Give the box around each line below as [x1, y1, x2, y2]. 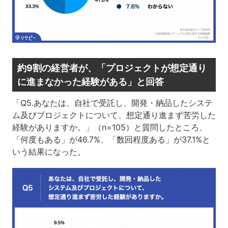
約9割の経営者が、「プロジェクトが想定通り [17, 63, 207, 74]
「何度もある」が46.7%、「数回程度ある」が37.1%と [12, 134, 210, 145]
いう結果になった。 [12, 147, 85, 157]
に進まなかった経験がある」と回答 [17, 76, 164, 88]
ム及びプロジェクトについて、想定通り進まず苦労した [12, 110, 216, 121]
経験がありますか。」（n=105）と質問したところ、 [12, 122, 207, 133]
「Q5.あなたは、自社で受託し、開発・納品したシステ [12, 98, 213, 108]
